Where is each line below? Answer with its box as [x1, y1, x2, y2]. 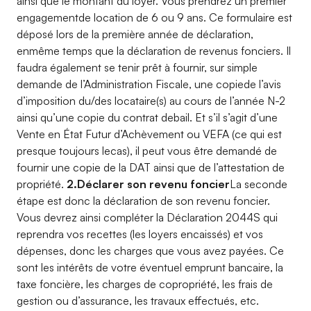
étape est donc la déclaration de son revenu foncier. [17, 194, 270, 208]
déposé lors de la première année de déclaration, [17, 27, 253, 41]
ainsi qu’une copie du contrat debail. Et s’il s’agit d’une [17, 110, 278, 124]
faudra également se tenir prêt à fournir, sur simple [17, 60, 258, 74]
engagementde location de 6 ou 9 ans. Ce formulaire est [17, 10, 292, 24]
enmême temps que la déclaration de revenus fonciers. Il [17, 44, 291, 58]
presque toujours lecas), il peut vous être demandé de [17, 144, 277, 158]
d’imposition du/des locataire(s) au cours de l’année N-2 [17, 94, 285, 108]
